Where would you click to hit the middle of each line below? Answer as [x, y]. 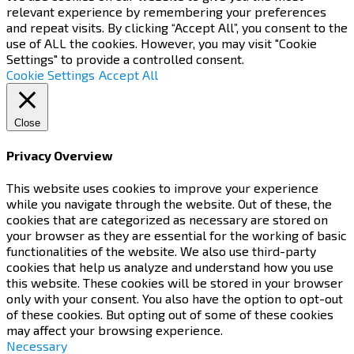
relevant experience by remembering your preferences [166, 11]
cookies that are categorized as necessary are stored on [167, 220]
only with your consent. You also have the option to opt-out [175, 299]
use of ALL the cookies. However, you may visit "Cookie [162, 43]
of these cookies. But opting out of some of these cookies [170, 314]
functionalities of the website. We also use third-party [161, 251]
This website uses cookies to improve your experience [162, 188]
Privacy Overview [60, 155]
